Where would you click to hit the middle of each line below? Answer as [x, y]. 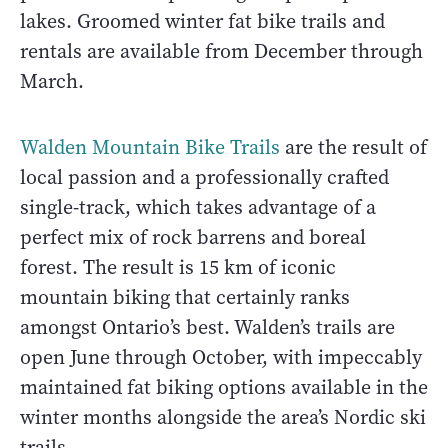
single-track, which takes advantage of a [198, 207]
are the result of [353, 147]
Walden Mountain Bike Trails [150, 147]
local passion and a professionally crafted [204, 177]
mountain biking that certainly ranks [185, 297]
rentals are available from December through [221, 51]
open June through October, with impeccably [221, 357]
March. [52, 81]
